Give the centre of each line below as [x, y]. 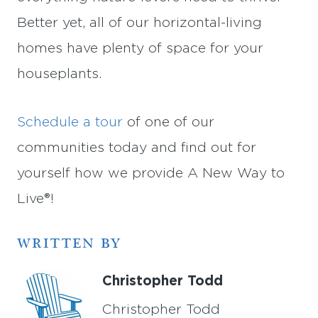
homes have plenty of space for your [140, 48]
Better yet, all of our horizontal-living [139, 23]
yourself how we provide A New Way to [151, 173]
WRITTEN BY [69, 243]
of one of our [169, 122]
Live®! [35, 199]
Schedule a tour [70, 122]
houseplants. [59, 74]
